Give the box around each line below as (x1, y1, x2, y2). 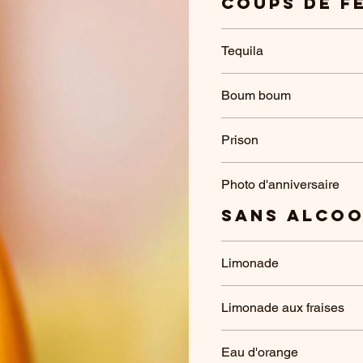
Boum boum (221, 88, 291, 103)
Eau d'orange (221, 344, 298, 360)
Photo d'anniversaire (221, 177, 340, 192)
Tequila (221, 43, 263, 58)
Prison (221, 132, 258, 147)
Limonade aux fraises (221, 300, 344, 315)
